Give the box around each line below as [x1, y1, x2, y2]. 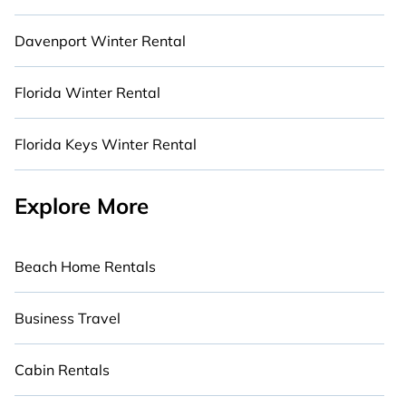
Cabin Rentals [14, 361, 110, 379]
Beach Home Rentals [14, 257, 156, 275]
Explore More [14, 192, 149, 219]
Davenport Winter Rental [14, 32, 186, 50]
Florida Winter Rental [14, 83, 160, 101]
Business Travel [14, 309, 121, 327]
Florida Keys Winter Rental [14, 135, 197, 153]
